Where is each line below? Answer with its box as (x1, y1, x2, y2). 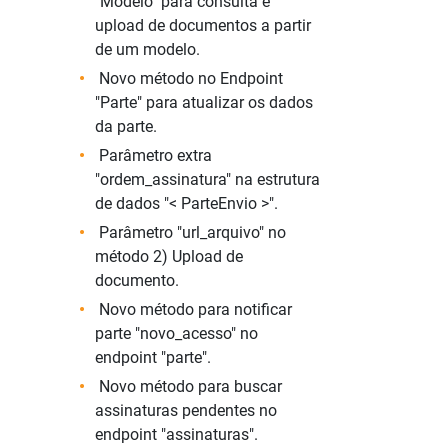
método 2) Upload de (95, 247, 243, 266)
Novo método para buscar (95, 377, 282, 396)
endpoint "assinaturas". (95, 425, 258, 444)
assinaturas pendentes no (95, 401, 277, 420)
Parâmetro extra (95, 146, 212, 165)
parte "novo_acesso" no (95, 324, 258, 343)
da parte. (95, 117, 157, 136)
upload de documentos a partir (95, 16, 311, 35)
